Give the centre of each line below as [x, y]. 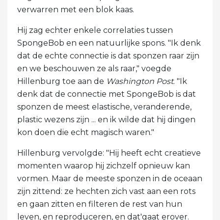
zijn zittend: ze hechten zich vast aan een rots [106, 192]
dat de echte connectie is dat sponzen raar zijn [108, 56]
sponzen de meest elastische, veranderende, [104, 107]
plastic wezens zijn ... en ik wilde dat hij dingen [106, 120]
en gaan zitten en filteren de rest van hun [100, 204]
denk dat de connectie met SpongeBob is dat [107, 94]
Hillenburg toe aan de [62, 82]
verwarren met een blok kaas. [76, 10]
